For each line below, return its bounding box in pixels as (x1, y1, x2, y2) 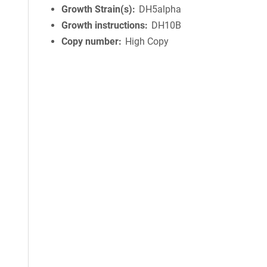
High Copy (125, 36, 169, 47)
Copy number (61, 36, 119, 47)
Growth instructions (61, 20, 145, 31)
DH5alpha (139, 4, 182, 15)
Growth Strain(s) (61, 4, 132, 15)
